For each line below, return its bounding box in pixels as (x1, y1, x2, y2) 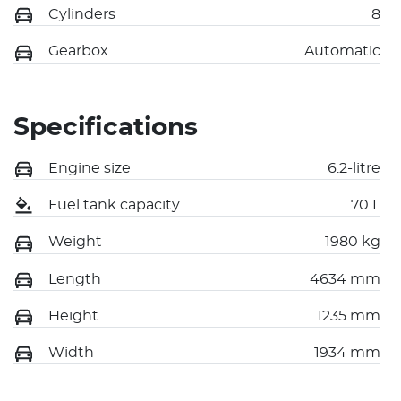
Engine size (48, 160, 131, 175)
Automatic (304, 44, 380, 59)
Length (48, 271, 101, 286)
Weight (48, 235, 102, 250)
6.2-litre (328, 160, 380, 175)
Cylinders (48, 7, 115, 22)
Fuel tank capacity (48, 197, 180, 212)
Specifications (13, 115, 198, 141)
